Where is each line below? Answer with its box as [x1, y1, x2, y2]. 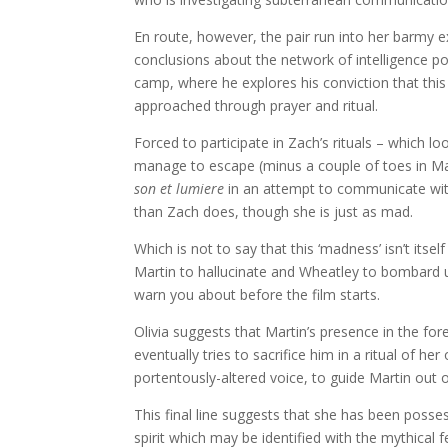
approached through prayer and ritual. [134, 96, 379, 116]
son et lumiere [134, 179, 225, 199]
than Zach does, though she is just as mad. [134, 202, 414, 222]
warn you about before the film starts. [134, 285, 381, 305]
